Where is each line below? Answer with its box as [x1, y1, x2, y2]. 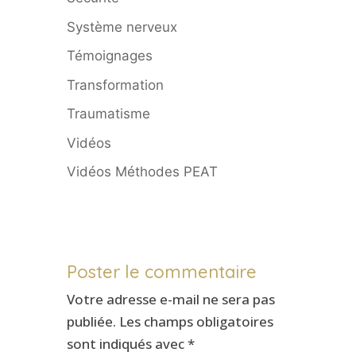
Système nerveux [67, 18, 177, 35]
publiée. [67, 311, 116, 331]
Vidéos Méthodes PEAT [67, 164, 218, 180]
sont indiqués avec [67, 334, 188, 353]
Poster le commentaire [67, 260, 257, 283]
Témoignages [67, 48, 153, 64]
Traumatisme [67, 106, 150, 122]
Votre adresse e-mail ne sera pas [67, 289, 275, 308]
